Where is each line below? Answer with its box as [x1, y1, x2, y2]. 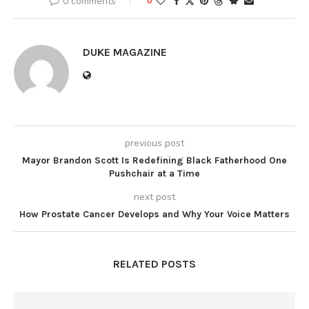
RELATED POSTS [113, 257, 196, 270]
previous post [125, 136, 184, 150]
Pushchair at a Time [109, 167, 200, 179]
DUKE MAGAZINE [83, 45, 167, 59]
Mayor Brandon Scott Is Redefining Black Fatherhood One [22, 154, 287, 166]
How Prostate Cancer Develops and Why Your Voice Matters [19, 208, 290, 220]
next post [134, 190, 175, 203]
